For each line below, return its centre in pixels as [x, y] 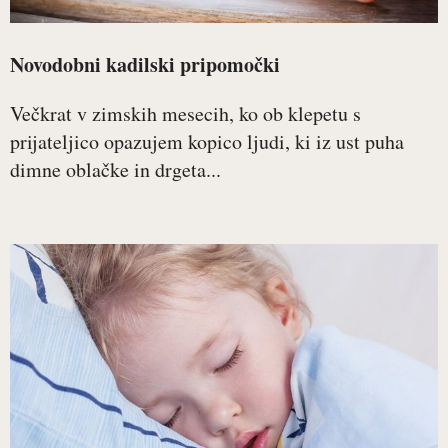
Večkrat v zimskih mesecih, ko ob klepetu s [185, 113]
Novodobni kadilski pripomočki [145, 64]
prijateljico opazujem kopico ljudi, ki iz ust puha [207, 141]
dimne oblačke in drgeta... [115, 169]
